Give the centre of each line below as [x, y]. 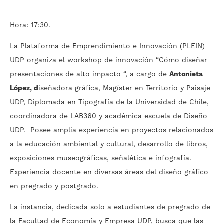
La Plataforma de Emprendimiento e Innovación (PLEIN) [107, 47]
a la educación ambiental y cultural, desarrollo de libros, [109, 145]
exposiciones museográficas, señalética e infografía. [101, 159]
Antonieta [186, 75]
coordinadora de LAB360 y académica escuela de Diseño [109, 117]
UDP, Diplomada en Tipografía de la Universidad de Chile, [109, 103]
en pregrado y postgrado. [54, 187]
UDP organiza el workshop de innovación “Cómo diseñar [109, 61]
